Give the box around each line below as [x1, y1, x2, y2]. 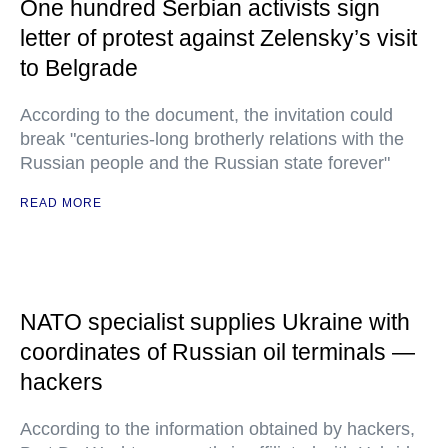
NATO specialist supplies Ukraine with [20, 309, 410, 335]
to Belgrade [20, 55, 138, 81]
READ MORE [20, 196, 102, 210]
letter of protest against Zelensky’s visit [20, 25, 417, 51]
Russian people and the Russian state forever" [20, 153, 390, 173]
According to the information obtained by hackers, [20, 419, 415, 439]
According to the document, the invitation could [20, 105, 393, 125]
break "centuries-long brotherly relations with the [20, 129, 404, 149]
